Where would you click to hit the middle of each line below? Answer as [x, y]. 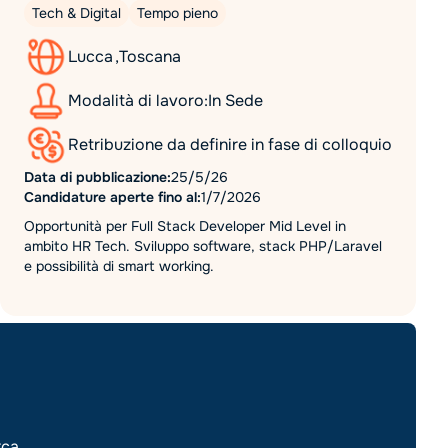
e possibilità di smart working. [119, 266]
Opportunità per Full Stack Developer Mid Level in [185, 226]
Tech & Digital [76, 13]
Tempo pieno [177, 13]
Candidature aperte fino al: [112, 197]
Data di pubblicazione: [97, 177]
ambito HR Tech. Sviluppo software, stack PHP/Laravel [203, 246]
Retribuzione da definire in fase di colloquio [230, 144]
